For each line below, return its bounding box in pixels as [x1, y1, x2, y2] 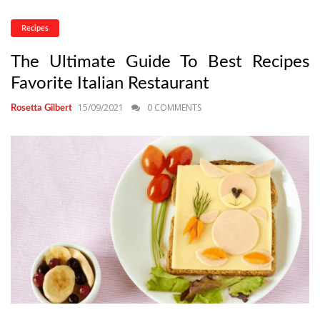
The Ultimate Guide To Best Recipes [11, 54, 309, 71]
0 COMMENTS [147, 101, 201, 114]
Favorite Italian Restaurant [11, 75, 209, 92]
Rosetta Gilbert [11, 104, 72, 113]
